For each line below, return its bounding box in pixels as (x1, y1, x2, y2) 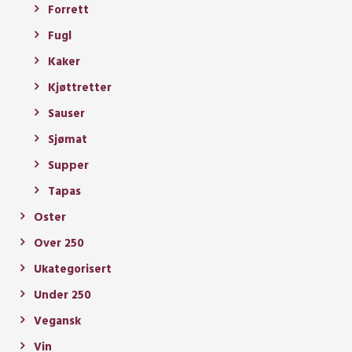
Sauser (48, 104, 85, 123)
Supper (48, 156, 89, 175)
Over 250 (34, 233, 84, 253)
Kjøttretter (48, 78, 112, 97)
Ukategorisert (34, 259, 112, 279)
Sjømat (48, 130, 87, 149)
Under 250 (34, 285, 91, 305)
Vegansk (34, 311, 81, 331)
